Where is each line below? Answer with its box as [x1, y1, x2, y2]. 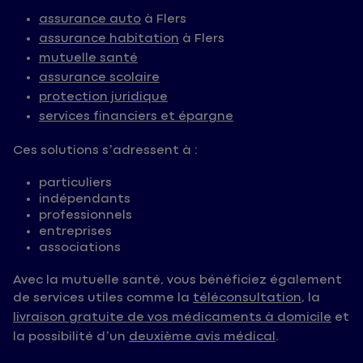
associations [39, 241, 121, 255]
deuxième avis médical [129, 330, 275, 344]
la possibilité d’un [13, 330, 129, 344]
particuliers [39, 176, 112, 190]
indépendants [39, 192, 130, 207]
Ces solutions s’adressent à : [13, 143, 198, 158]
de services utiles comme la [13, 291, 193, 305]
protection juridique [39, 90, 168, 105]
